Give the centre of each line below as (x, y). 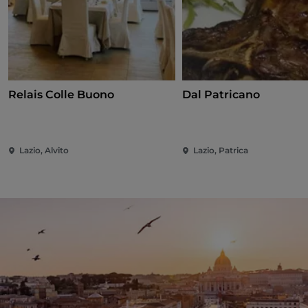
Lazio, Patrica (221, 151)
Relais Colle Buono (61, 95)
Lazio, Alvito (44, 151)
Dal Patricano (221, 95)
